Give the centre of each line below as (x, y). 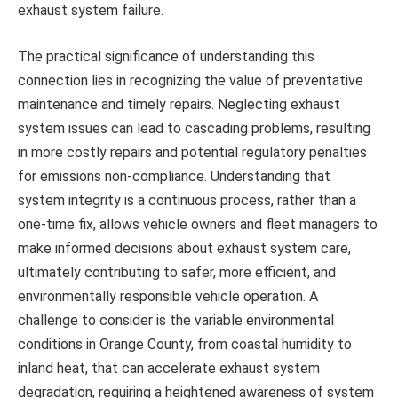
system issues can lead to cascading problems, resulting (195, 128)
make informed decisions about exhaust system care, (185, 248)
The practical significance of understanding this (167, 56)
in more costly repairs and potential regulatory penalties (193, 152)
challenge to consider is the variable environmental (176, 320)
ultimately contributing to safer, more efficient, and (177, 272)
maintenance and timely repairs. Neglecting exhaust (179, 104)
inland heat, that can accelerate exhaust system (169, 368)
